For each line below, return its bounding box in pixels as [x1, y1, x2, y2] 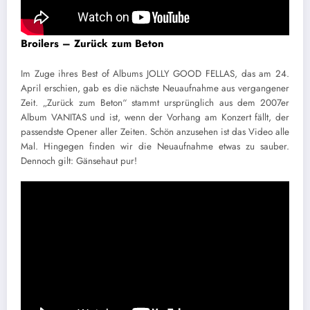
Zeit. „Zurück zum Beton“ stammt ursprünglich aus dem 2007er [21, 96, 289, 110]
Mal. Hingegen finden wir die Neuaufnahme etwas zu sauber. [21, 140, 289, 154]
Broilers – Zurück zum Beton [21, 35, 164, 51]
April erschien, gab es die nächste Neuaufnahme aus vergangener [21, 82, 289, 95]
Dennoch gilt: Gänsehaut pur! [21, 154, 137, 168]
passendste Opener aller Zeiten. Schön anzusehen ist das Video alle [21, 125, 289, 139]
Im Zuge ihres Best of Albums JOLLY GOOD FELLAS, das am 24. [21, 67, 289, 81]
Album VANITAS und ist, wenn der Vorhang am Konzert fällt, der [21, 111, 289, 125]
